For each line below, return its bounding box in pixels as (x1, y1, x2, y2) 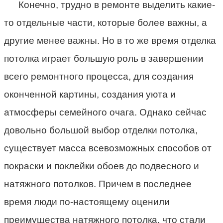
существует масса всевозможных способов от (4, 142, 212, 153)
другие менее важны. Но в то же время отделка (4, 35, 216, 46)
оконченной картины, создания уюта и (4, 89, 176, 100)
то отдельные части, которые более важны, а (4, 17, 207, 28)
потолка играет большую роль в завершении (4, 53, 204, 64)
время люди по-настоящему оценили (4, 196, 170, 207)
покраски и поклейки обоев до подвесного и (4, 160, 199, 171)
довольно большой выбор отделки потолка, (4, 124, 198, 135)
